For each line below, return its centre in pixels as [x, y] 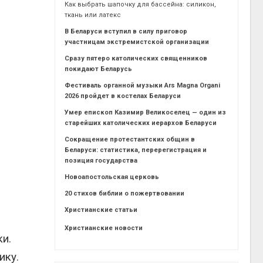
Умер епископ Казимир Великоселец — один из [146, 112]
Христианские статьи [101, 210]
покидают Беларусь [99, 69]
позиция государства [101, 160]
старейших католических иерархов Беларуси [141, 123]
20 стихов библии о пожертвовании [125, 193]
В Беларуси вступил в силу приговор [126, 31]
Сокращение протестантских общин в [130, 139]
